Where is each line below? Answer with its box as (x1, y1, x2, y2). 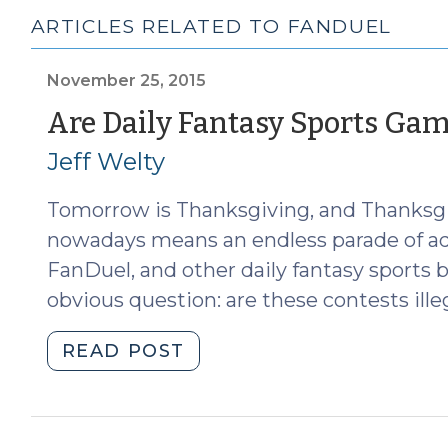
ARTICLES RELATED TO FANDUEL (30, 14, 392, 38)
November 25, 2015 (46, 70, 206, 90)
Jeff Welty (46, 146, 165, 176)
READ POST (61, 339, 186, 362)
